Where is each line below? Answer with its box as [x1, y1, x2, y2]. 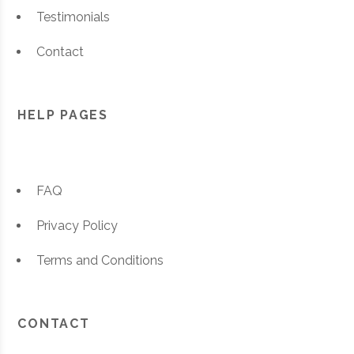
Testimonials [36, 9, 111, 24]
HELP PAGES [17, 107, 109, 122]
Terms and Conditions [36, 253, 164, 268]
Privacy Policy [36, 218, 119, 233]
